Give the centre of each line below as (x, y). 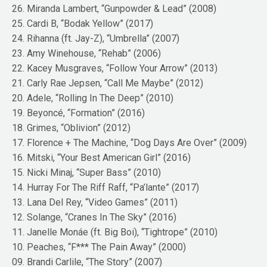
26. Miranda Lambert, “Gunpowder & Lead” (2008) (114, 9)
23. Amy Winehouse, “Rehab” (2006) (87, 54)
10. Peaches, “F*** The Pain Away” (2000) (99, 247)
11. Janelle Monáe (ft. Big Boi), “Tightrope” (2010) (115, 232)
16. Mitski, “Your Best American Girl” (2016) (102, 158)
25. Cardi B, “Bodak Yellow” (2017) (83, 24)
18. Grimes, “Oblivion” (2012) (72, 128)
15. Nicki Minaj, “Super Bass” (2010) (87, 173)
